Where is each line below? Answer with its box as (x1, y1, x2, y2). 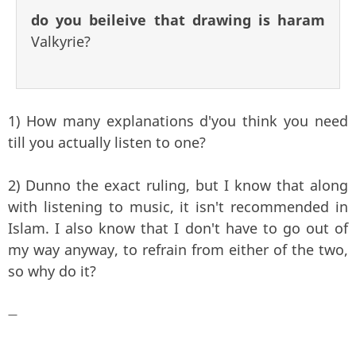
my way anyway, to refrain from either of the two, (8, 239, 348, 259)
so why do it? (8, 261, 96, 281)
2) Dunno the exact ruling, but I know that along (8, 175, 348, 195)
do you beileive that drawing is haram (31, 10, 325, 29)
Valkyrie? (31, 31, 91, 51)
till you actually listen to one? (8, 132, 206, 152)
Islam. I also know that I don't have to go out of (8, 218, 348, 238)
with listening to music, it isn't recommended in (8, 196, 348, 216)
